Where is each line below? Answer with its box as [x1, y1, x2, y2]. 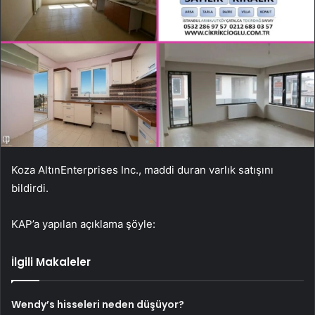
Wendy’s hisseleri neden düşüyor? [11, 297, 185, 311]
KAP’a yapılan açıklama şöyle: [11, 217, 155, 231]
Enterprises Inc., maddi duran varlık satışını [60, 162, 274, 176]
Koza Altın [11, 162, 60, 176]
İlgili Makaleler [11, 254, 91, 269]
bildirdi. [11, 181, 49, 195]
